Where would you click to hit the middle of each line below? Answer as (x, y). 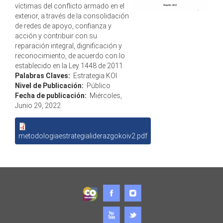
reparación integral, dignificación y (68, 46)
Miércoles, (106, 96)
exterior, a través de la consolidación (72, 16)
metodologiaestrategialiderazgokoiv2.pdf (83, 136)
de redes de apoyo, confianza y (63, 26)
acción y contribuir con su (56, 36)
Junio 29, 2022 (38, 106)
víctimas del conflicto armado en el (70, 6)
